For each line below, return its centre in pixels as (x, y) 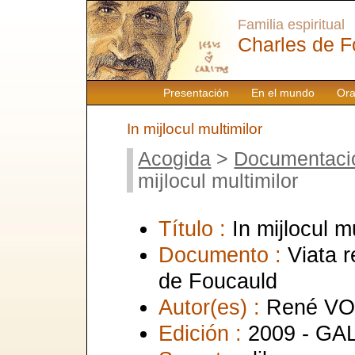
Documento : (223, 254)
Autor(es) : (212, 307)
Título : (195, 228)
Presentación (196, 93)
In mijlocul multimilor (195, 128)
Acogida (175, 158)
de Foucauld (218, 281)
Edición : (203, 333)
